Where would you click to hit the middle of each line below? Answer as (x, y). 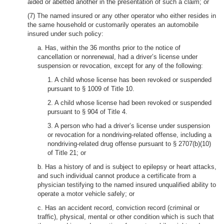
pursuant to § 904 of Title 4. (87, 112)
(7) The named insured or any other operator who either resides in (122, 16)
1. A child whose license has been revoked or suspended (129, 80)
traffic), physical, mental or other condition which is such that (126, 217)
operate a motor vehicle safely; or (86, 194)
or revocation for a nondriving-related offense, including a (129, 135)
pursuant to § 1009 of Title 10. (91, 89)
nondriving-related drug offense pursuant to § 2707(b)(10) (129, 144)
